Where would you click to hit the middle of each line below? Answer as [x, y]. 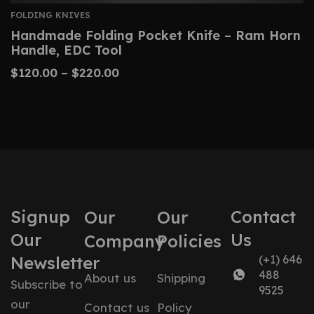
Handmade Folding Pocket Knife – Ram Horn [156, 35]
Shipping [181, 278]
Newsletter [55, 263]
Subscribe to [47, 284]
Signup [40, 217]
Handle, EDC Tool [66, 50]
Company [124, 241]
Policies [189, 241]
